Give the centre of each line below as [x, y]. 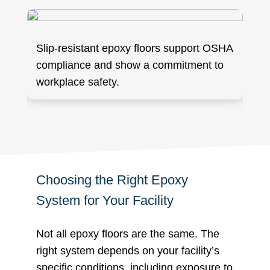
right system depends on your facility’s [128, 250]
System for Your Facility [105, 200]
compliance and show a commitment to [130, 65]
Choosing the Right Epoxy [112, 180]
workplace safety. [78, 82]
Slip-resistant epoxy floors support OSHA [134, 48]
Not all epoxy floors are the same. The [128, 234]
